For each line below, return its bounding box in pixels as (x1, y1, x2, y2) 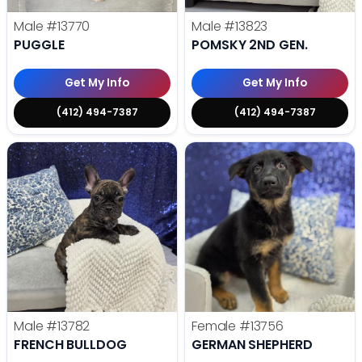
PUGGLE (14, 35, 65, 54)
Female (192, 316, 239, 335)
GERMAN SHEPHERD (192, 335, 313, 354)
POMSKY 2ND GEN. (192, 35, 308, 54)
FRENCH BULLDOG (14, 335, 127, 354)
